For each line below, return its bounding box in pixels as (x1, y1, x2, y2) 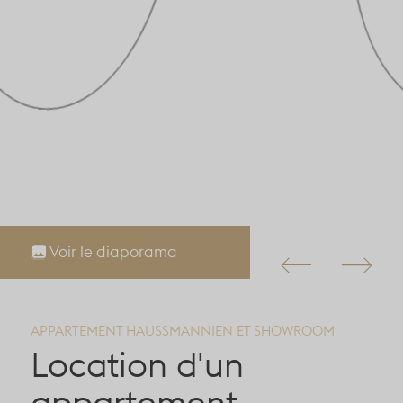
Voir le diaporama (49, 241, 178, 262)
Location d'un (31, 342, 244, 386)
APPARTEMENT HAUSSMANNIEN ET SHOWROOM (31, 322, 335, 340)
